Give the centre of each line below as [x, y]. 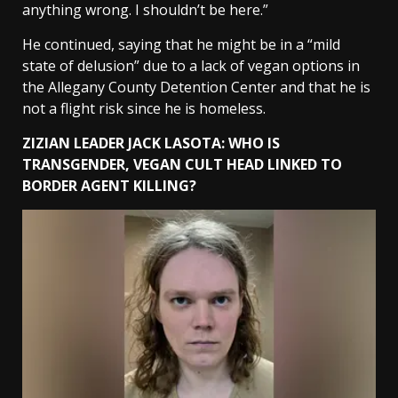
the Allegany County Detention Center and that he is [196, 87]
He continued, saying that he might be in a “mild [181, 44]
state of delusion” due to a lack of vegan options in [191, 66]
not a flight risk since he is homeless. [144, 108]
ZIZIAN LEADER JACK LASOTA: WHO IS [151, 143]
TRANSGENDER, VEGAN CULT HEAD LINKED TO [182, 164]
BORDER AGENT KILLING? [109, 186]
